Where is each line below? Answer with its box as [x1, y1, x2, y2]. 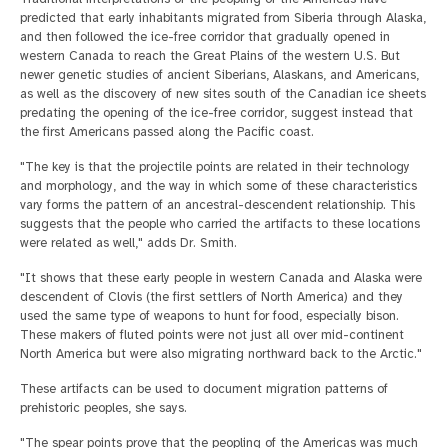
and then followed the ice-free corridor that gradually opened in [20, 28, 390, 45]
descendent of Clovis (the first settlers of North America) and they [20, 288, 403, 305]
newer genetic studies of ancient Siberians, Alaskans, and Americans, [20, 66, 419, 83]
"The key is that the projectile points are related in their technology [20, 158, 410, 175]
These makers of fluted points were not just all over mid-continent [20, 326, 404, 343]
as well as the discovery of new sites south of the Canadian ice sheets [20, 85, 426, 102]
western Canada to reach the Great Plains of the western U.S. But [20, 47, 400, 64]
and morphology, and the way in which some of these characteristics [20, 177, 417, 194]
